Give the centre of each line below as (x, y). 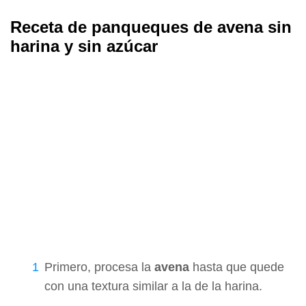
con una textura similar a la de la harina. (153, 286)
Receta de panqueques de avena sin (151, 27)
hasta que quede (237, 267)
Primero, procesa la (99, 267)
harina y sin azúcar (84, 46)
